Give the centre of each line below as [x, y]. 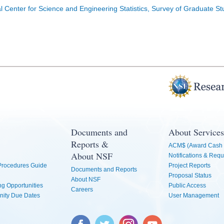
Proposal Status [190, 175]
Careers [82, 189]
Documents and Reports [104, 169]
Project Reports [189, 165]
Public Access [187, 185]
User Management [193, 195]
